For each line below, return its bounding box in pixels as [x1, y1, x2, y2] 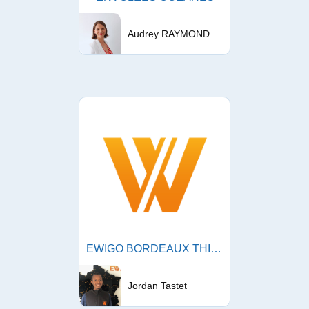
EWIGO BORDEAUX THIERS [210, 243, 221, 255]
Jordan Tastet [128, 279, 187, 291]
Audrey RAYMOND [128, 28, 210, 39]
